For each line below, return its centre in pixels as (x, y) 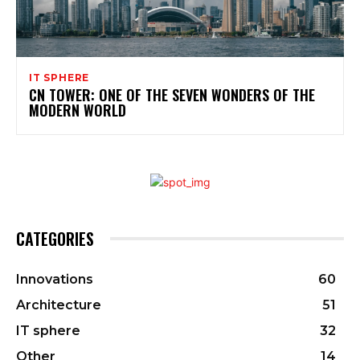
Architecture (59, 305)
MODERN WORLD (78, 110)
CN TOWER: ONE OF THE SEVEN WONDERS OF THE (172, 95)
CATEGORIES (55, 239)
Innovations (55, 280)
